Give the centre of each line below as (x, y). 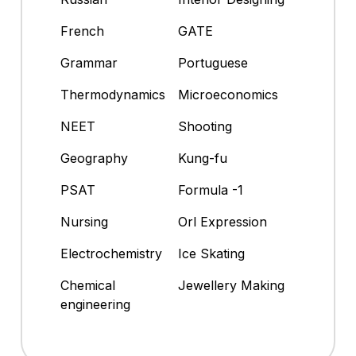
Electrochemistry (111, 254)
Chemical (88, 286)
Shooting (205, 127)
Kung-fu (203, 159)
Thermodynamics (113, 95)
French (82, 31)
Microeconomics (228, 95)
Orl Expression (222, 222)
